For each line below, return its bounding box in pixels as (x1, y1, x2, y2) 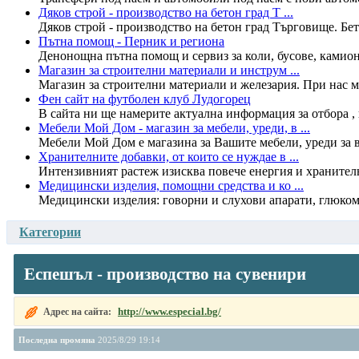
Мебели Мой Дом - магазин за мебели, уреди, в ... (38, 120, 310, 135)
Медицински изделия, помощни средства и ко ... (38, 178, 304, 192)
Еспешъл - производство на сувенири (24, 264, 306, 283)
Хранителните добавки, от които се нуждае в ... (38, 149, 299, 163)
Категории (19, 224, 81, 239)
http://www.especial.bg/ (118, 305, 221, 317)
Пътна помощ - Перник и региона (38, 34, 224, 48)
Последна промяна (18, 334, 95, 345)
